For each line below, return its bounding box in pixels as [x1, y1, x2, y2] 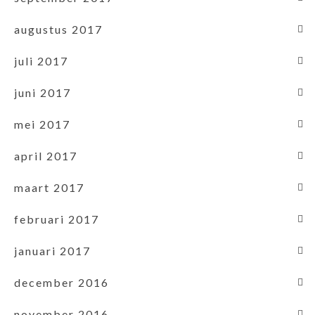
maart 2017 [14, 180, 84, 194]
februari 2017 [14, 212, 99, 226]
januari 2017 [14, 243, 91, 257]
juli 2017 [14, 53, 68, 67]
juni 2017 [14, 85, 71, 99]
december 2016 [14, 275, 109, 289]
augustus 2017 [14, 22, 103, 36]
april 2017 [14, 148, 77, 162]
